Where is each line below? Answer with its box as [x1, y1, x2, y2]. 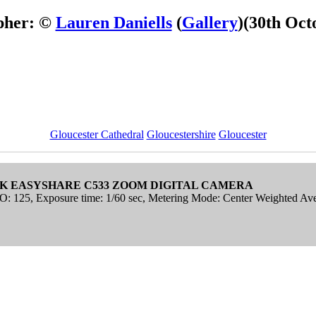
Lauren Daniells [55, 13, 172, 32]
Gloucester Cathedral [49, 128, 144, 140]
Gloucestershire [146, 128, 216, 140]
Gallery [181, 13, 238, 32]
